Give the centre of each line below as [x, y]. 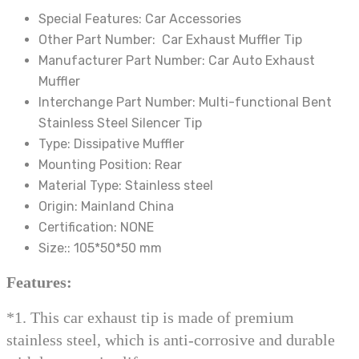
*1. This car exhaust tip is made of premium [150, 318]
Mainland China [127, 207]
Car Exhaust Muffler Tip [230, 40]
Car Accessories [193, 19]
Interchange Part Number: [119, 103]
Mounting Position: [97, 165]
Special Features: [92, 19]
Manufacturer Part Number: [123, 61]
